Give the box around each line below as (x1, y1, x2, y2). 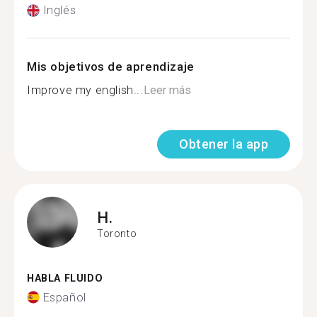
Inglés (42, 4, 76, 17)
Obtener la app (179, 137, 268, 151)
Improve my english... (27, 83, 144, 97)
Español (42, 290, 86, 304)
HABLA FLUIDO (27, 272, 103, 284)
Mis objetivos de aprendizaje (27, 59, 195, 74)
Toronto (97, 227, 137, 239)
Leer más (143, 83, 191, 97)
